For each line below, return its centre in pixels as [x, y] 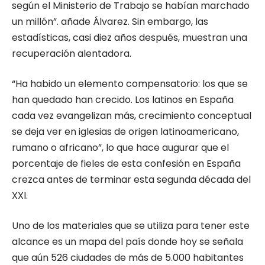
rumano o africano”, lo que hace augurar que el [120, 148]
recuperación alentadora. [72, 54]
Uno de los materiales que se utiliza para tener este [131, 226]
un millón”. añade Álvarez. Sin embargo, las [110, 22]
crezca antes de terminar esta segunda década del [131, 180]
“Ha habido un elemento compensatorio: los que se [130, 84]
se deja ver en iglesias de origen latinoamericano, [125, 132]
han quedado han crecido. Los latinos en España [123, 100]
